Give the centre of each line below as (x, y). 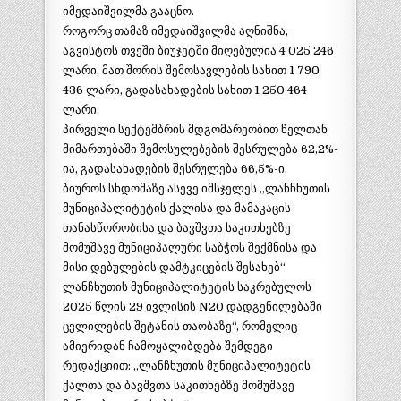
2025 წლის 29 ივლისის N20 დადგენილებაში (192, 307)
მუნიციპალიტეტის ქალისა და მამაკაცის (176, 209)
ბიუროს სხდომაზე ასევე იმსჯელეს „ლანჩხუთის (196, 189)
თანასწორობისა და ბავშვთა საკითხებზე (176, 228)
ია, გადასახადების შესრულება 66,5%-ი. (175, 169)
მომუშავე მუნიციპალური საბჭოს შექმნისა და (189, 248)
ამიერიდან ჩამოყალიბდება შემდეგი (167, 346)
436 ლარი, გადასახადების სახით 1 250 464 (184, 90)
